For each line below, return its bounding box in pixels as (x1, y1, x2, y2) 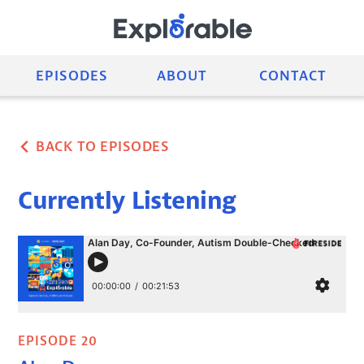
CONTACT (258, 67, 327, 84)
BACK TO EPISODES (36, 137, 170, 155)
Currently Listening (18, 185, 236, 216)
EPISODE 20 (18, 332, 98, 349)
